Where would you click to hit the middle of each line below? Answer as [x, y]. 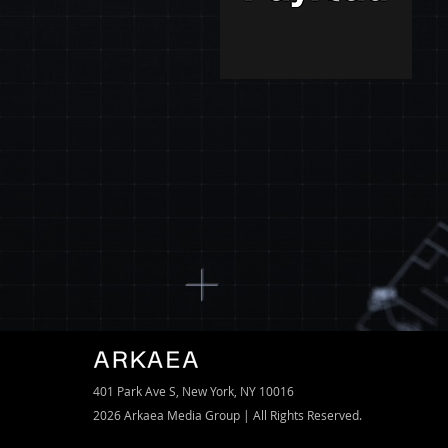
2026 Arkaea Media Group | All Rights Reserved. [227, 415]
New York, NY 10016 [238, 391]
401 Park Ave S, [137, 391]
